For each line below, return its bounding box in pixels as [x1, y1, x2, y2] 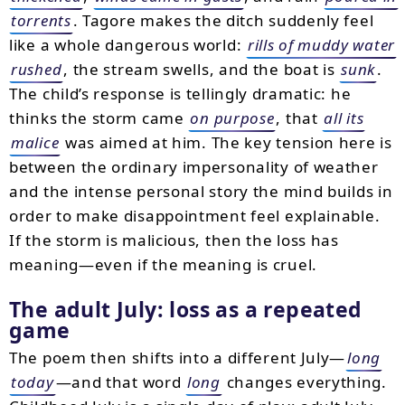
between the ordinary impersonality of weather [9, 156, 379, 177]
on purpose [190, 108, 275, 128]
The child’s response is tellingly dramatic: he [9, 83, 352, 104]
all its [324, 108, 364, 128]
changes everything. [221, 372, 387, 392]
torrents [11, 10, 71, 31]
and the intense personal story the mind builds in [9, 181, 393, 202]
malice [11, 132, 60, 153]
